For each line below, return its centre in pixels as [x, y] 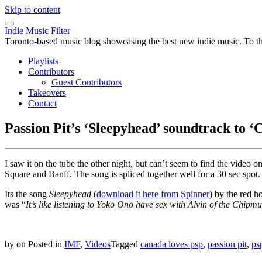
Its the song [27, 194]
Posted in [46, 244]
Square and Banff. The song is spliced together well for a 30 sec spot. [132, 174]
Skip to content [32, 10]
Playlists [43, 61]
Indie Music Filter [37, 31]
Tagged [125, 244]
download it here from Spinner [153, 194]
